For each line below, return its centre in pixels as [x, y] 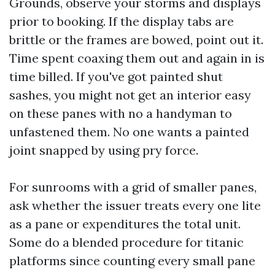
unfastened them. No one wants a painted [129, 132]
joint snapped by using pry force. [104, 150]
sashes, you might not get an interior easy [130, 95]
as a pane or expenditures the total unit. [125, 224]
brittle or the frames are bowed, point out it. [136, 40]
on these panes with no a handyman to [121, 113]
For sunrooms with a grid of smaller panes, [133, 187]
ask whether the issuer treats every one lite [135, 205]
